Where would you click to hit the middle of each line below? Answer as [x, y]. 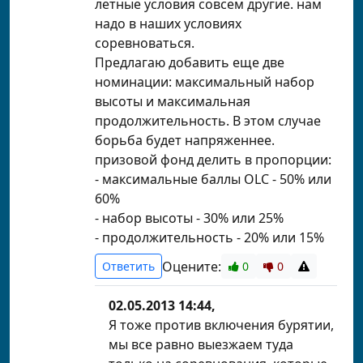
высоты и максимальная [173, 101]
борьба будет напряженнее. [185, 140]
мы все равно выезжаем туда [201, 344]
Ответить [128, 266]
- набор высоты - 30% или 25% [189, 218]
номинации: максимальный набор [205, 82]
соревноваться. [145, 43]
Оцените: [192, 266]
